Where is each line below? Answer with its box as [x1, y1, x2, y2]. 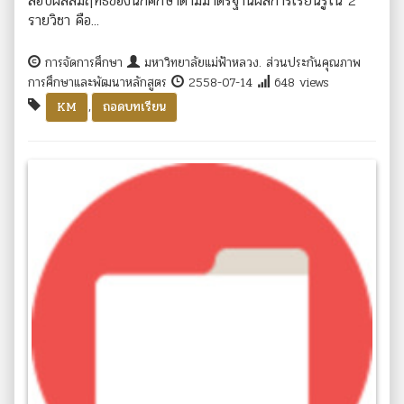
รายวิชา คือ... [28, 8, 99, 32]
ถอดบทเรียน [103, 96, 166, 116]
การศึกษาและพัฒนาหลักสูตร [28, 72, 171, 92]
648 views [270, 72, 329, 92]
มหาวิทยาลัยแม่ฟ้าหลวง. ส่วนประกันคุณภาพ [140, 52, 361, 72]
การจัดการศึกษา [41, 52, 127, 72]
